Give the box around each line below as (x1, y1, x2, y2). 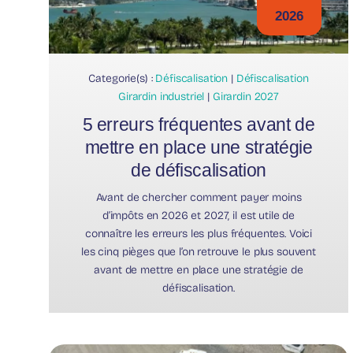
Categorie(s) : (88, 71, 156, 85)
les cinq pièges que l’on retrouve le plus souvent (80, 244, 317, 258)
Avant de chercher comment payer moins (95, 190, 302, 204)
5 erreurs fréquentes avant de (82, 113, 315, 135)
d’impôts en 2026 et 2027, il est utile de (102, 208, 295, 222)
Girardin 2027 (212, 89, 280, 103)
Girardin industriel (117, 89, 205, 103)
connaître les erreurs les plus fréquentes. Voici (84, 226, 313, 240)
